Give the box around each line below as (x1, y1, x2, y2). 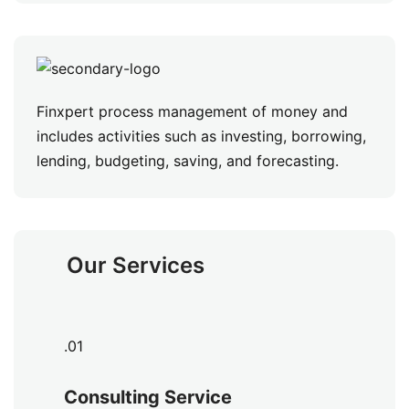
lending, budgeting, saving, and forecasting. (37, 151, 339, 170)
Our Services (67, 251, 204, 278)
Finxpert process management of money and (37, 101, 348, 121)
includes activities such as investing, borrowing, (37, 126, 366, 145)
